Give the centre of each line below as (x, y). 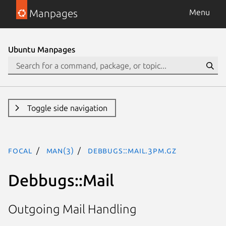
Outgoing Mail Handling (72, 209)
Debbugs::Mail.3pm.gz (132, 150)
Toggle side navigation (67, 108)
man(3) (60, 150)
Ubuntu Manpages (42, 49)
